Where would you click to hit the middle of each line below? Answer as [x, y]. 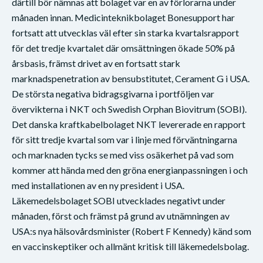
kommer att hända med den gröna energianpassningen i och [130, 170]
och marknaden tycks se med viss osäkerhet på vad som [123, 154]
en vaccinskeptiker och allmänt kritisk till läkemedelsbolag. [130, 246]
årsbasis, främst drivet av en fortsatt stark [96, 63]
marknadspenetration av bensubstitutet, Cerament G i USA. [131, 78]
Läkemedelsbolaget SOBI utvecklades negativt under [119, 200]
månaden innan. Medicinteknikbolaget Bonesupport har [123, 17]
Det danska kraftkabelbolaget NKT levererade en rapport [129, 124]
